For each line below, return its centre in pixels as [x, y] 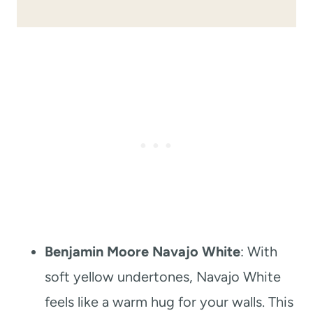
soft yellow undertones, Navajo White [163, 276]
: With [259, 251]
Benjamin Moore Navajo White [143, 251]
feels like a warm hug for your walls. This [169, 301]
